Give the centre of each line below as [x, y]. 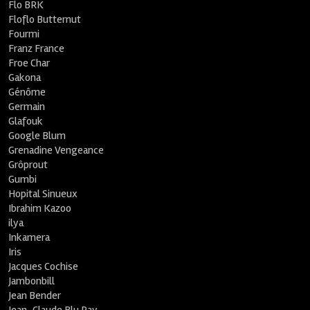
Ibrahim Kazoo [40, 208]
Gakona [25, 77]
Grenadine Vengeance [56, 150]
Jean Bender [35, 295]
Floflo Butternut [45, 19]
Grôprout [28, 165]
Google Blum [37, 136]
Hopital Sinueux [43, 194]
